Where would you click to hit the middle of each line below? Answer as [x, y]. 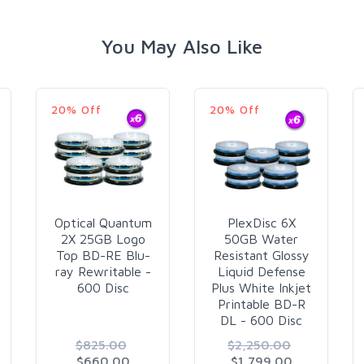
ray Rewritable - [103, 271]
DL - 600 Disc [261, 320]
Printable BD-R [261, 303]
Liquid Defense [261, 271]
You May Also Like [182, 46]
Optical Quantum [103, 222]
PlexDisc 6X [261, 222]
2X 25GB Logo [103, 238]
